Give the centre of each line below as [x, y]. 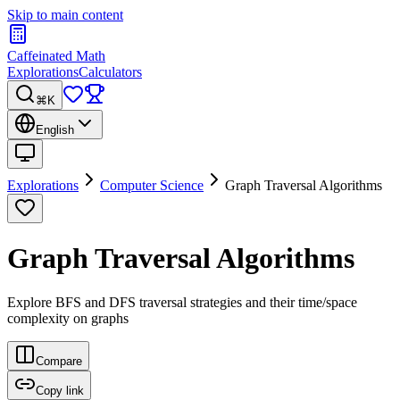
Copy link [60, 390]
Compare [59, 361]
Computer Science [152, 185]
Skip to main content [65, 15]
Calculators [110, 72]
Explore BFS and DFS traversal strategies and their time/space [182, 302]
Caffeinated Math [56, 56]
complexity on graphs [68, 318]
